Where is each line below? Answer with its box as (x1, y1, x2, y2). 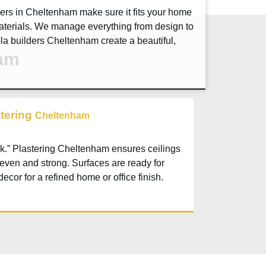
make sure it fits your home (77, 7, 192, 17)
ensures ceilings (109, 143, 180, 154)
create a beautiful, (99, 36, 176, 46)
